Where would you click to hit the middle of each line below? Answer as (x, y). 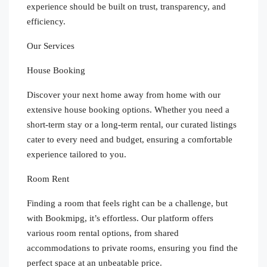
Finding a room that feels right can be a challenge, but (127, 203)
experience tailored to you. (77, 154)
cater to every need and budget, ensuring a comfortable (130, 139)
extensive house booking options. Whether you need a (128, 109)
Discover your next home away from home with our (124, 94)
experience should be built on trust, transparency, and (126, 6)
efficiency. (46, 21)
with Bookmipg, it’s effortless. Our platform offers (120, 218)
